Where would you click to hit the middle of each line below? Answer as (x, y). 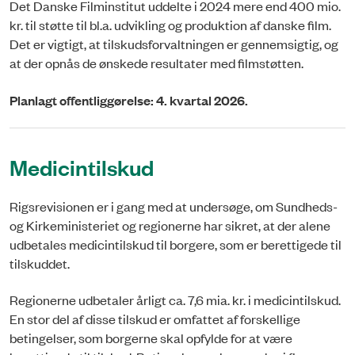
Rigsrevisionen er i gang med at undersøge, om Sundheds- (174, 206)
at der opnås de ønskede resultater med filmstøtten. (157, 63)
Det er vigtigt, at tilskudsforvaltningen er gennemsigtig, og (174, 44)
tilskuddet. (40, 263)
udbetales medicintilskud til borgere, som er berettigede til (176, 244)
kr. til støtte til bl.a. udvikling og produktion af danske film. (170, 25)
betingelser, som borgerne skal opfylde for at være (151, 338)
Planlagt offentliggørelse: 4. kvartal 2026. (129, 100)
